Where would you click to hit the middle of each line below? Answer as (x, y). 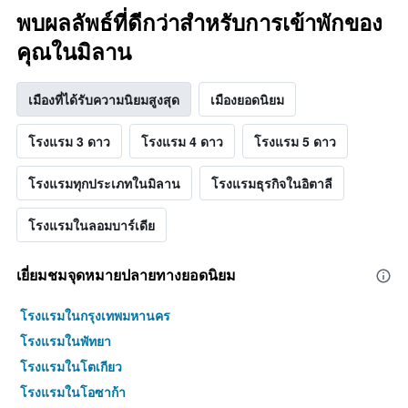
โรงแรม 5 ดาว (295, 142)
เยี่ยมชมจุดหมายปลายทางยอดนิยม (126, 275)
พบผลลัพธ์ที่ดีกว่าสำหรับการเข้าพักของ (199, 24)
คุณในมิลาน (74, 53)
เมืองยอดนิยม (247, 100)
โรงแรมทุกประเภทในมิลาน (104, 184)
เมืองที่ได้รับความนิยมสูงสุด (104, 100)
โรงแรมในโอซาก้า (73, 392)
